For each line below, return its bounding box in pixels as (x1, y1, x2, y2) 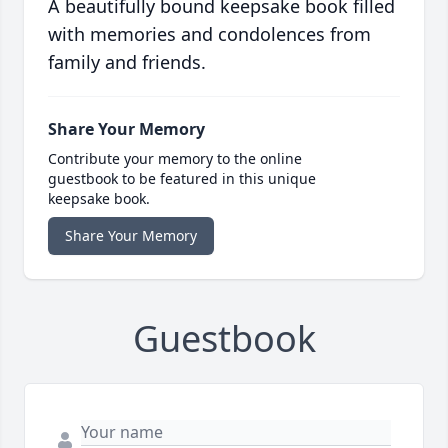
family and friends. (48, 50, 206, 75)
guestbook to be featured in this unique (48, 169, 316, 189)
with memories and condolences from (48, 22, 371, 47)
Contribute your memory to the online (48, 149, 302, 169)
